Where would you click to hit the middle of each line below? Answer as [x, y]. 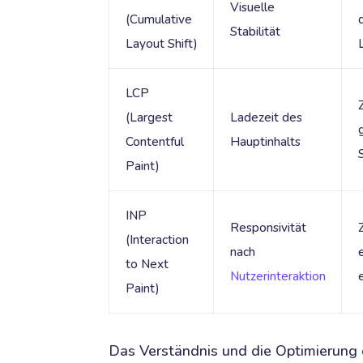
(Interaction [157, 240]
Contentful [154, 142]
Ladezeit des [266, 118]
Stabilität [255, 32]
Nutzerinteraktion [278, 277]
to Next [147, 265]
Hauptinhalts [265, 142]
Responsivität [268, 228]
